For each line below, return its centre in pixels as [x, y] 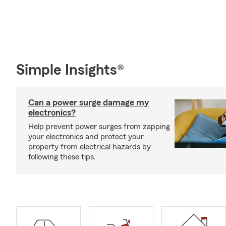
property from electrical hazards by [90, 147]
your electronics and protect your [86, 136]
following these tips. [62, 157]
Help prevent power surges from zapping [99, 126]
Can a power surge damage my [89, 102]
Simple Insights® [70, 70]
